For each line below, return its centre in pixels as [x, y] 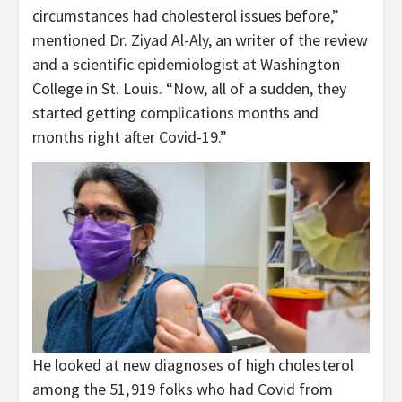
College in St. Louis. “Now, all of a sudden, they [189, 88]
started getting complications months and [175, 112]
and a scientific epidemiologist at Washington [186, 64]
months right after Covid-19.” [130, 136]
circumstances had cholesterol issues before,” [186, 15]
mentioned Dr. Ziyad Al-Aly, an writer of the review [200, 39]
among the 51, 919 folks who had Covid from [183, 389]
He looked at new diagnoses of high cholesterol [193, 364]
